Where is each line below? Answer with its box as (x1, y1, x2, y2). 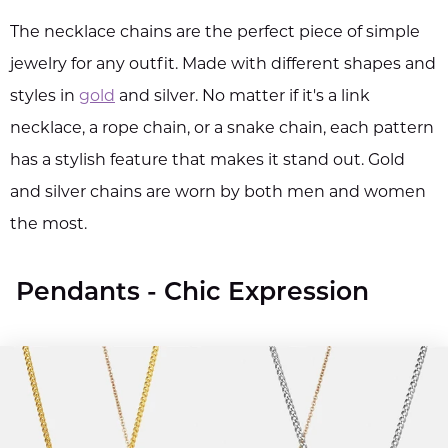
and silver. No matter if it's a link (119, 88, 370, 105)
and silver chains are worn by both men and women (10, 184, 426, 201)
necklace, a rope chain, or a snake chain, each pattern (10, 120, 434, 137)
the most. (10, 216, 87, 233)
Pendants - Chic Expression (16, 280, 369, 306)
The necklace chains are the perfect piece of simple (10, 24, 420, 41)
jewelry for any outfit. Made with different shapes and (10, 56, 436, 73)
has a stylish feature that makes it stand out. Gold (10, 152, 405, 169)
